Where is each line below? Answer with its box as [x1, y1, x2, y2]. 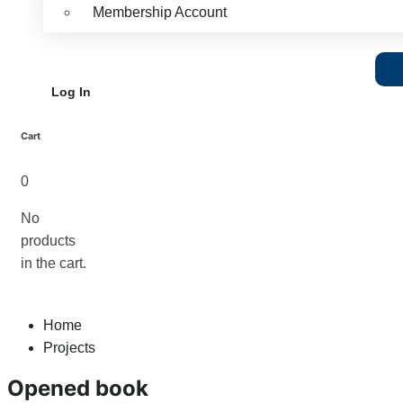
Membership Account [93, 4, 227, 20]
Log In [51, 85, 91, 99]
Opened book [7, 374, 148, 401]
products [21, 232, 76, 248]
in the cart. [21, 255, 86, 271]
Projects [43, 339, 95, 355]
